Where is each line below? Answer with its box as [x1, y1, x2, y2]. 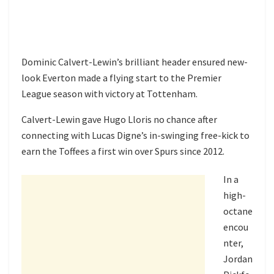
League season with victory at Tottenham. [21, 87, 198, 100]
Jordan [223, 253, 253, 265]
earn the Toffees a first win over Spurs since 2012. [21, 145, 224, 158]
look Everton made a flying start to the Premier [21, 72, 221, 84]
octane [223, 205, 253, 218]
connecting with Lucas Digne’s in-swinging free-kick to [21, 129, 250, 142]
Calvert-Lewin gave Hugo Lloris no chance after [21, 113, 217, 126]
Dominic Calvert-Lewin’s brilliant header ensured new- [21, 56, 248, 68]
